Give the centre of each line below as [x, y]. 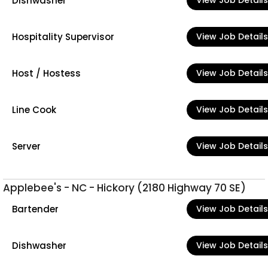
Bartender [35, 209]
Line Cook [34, 109]
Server [26, 146]
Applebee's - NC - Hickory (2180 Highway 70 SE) [124, 188]
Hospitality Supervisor [63, 36]
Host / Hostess [46, 73]
